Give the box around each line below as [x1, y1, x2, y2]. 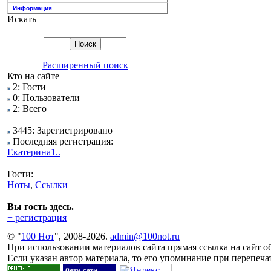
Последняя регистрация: [10, 136, 113, 146]
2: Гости [10, 82, 46, 92]
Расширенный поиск [42, 60, 128, 70]
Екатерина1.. [7, 147, 60, 157]
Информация [13, 5, 52, 11]
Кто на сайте [7, 71, 59, 81]
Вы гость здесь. [7, 201, 74, 212]
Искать [7, 14, 36, 24]
